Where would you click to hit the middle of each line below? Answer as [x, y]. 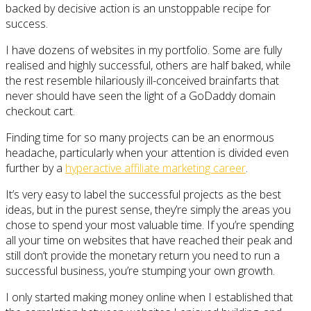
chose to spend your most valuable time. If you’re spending [150, 225]
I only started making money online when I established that [149, 297]
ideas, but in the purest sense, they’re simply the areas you [148, 209]
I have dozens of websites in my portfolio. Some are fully [144, 50]
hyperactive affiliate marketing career [155, 168]
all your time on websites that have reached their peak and [149, 240]
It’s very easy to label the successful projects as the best [143, 194]
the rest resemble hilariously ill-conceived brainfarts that [142, 80]
